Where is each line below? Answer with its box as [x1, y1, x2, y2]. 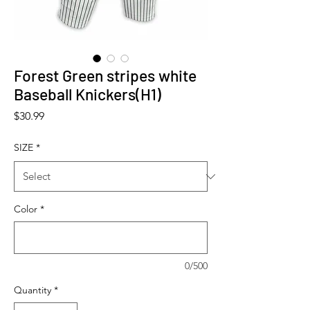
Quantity [14, 284, 51, 297]
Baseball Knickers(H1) [14, 84, 161, 104]
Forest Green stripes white [14, 66, 197, 86]
